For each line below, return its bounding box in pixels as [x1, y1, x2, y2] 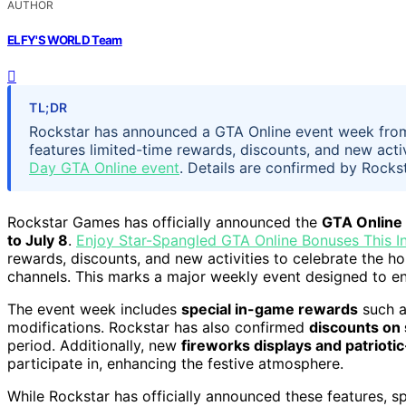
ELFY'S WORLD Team [7, 32, 122, 47]
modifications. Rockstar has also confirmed [7, 317, 309, 336]
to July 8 [7, 230, 68, 249]
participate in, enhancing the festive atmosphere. [7, 353, 343, 372]
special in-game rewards [181, 299, 358, 318]
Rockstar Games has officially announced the [7, 212, 322, 231]
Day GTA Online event [29, 158, 179, 177]
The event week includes [7, 299, 181, 318]
